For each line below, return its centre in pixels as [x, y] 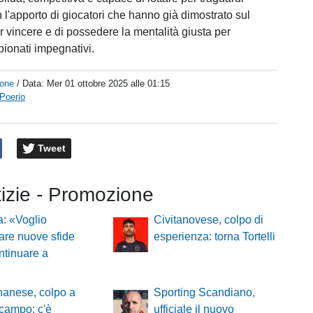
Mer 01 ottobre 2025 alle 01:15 [109, 83]
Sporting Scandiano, [204, 293]
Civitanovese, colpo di [208, 220]
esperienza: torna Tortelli [214, 237]
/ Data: [32, 83]
